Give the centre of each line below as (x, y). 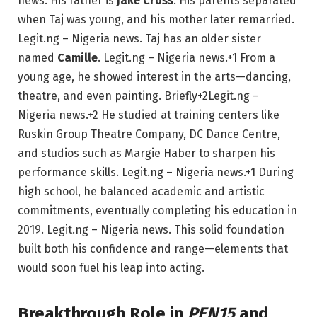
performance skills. (70, 173)
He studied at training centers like (189, 115)
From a (256, 58)
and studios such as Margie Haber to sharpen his (146, 154)
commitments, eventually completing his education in (157, 211)
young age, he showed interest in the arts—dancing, (154, 77)
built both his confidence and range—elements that (153, 249)
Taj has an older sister (202, 39)
